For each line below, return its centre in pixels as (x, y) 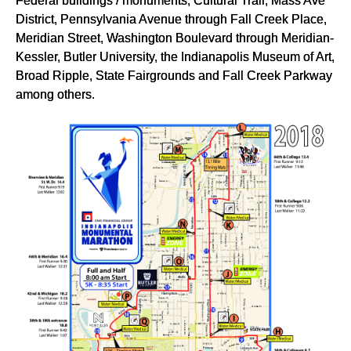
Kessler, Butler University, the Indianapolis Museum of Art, (175, 57)
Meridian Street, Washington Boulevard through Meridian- (175, 38)
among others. (55, 94)
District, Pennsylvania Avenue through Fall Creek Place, (171, 19)
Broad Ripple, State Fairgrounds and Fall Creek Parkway (174, 76)
